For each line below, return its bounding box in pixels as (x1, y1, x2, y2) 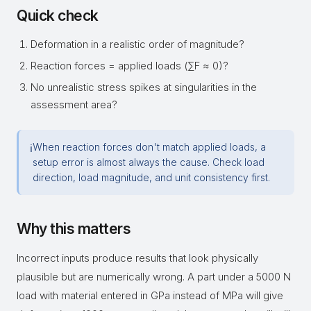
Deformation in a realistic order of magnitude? (31, 37, 244, 51)
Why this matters (17, 220, 131, 237)
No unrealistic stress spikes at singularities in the (31, 81, 257, 94)
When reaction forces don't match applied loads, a (33, 141, 266, 153)
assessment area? (31, 98, 117, 111)
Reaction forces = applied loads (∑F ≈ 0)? (31, 59, 228, 72)
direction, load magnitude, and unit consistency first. (33, 171, 270, 183)
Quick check (17, 7, 99, 24)
